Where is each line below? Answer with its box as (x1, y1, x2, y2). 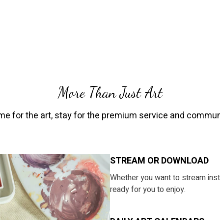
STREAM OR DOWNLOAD (110, 154, 209, 167)
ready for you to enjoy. (110, 184, 186, 195)
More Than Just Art (57, 83, 163, 101)
